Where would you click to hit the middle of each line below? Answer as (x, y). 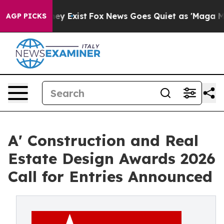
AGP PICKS (26, 16)
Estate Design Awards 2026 (112, 158)
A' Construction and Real (103, 140)
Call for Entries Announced (110, 176)
